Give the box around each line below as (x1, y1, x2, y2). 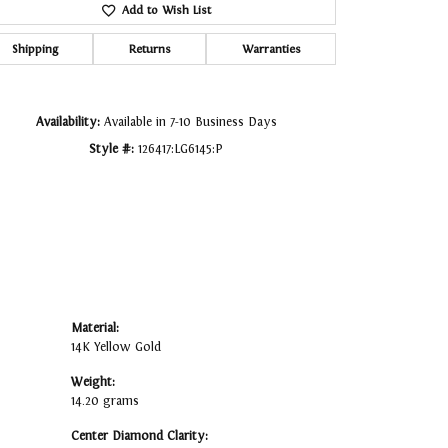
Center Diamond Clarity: (71, 429, 208, 444)
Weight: (71, 375, 115, 390)
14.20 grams (71, 394, 139, 409)
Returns (128, 42, 171, 57)
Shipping (11, 42, 58, 57)
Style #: (89, 142, 134, 157)
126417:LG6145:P (138, 142, 223, 157)
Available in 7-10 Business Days (103, 115, 277, 130)
